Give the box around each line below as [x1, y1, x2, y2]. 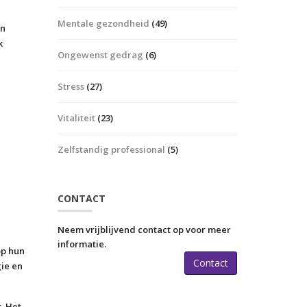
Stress [57, 80, 84, 93]
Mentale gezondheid [57, 17, 149, 29]
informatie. [57, 238, 106, 250]
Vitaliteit [57, 112, 95, 124]
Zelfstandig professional [57, 143, 165, 156]
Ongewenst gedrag [57, 49, 143, 61]
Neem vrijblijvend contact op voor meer [57, 223, 231, 236]
